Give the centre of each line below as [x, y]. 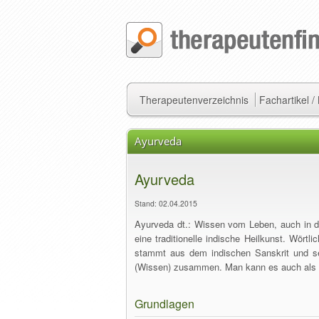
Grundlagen [164, 304]
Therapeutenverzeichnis [194, 100]
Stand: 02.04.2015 [166, 203]
